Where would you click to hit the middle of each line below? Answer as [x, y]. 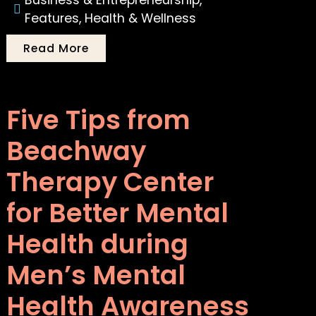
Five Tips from [99, 120]
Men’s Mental [96, 275]
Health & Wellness [141, 19]
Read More [56, 49]
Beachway [77, 151]
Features [52, 19]
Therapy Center [110, 182]
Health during [98, 244]
